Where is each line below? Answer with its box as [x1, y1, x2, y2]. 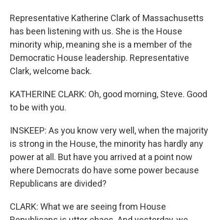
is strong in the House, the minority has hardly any [10, 138, 203, 149]
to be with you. [10, 102, 66, 112]
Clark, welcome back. [10, 66, 92, 76]
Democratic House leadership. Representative [10, 53, 189, 63]
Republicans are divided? [10, 178, 107, 189]
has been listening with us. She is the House [10, 26, 182, 36]
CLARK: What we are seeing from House [10, 201, 166, 212]
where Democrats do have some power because [10, 165, 199, 175]
